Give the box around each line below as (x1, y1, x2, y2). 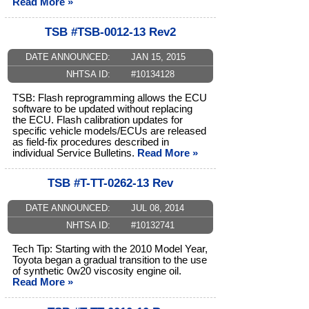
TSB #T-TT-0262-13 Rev (48, 177, 173, 190)
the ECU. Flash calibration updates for (12, 114, 183, 126)
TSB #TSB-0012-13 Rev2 (45, 26, 176, 39)
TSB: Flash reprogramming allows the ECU (12, 92, 207, 104)
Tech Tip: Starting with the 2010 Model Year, (12, 243, 208, 255)
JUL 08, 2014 (130, 203, 184, 214)
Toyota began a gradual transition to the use (12, 255, 207, 266)
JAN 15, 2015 (130, 52, 186, 63)
